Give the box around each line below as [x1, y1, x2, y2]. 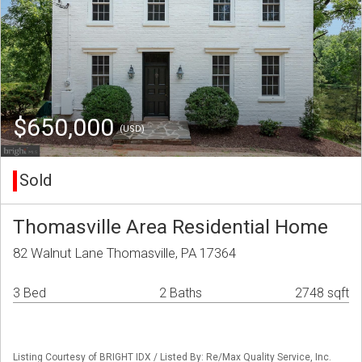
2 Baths [159, 285, 202, 301]
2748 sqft [295, 285, 349, 301]
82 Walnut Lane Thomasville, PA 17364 [13, 245, 236, 262]
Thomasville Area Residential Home [13, 215, 328, 239]
